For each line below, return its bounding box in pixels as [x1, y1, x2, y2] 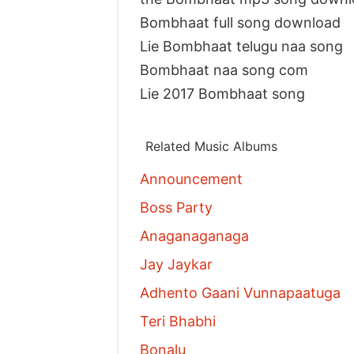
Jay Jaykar [139, 255, 213, 273]
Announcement [139, 170, 243, 187]
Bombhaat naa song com [139, 61, 308, 78]
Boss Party [139, 198, 213, 216]
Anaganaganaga [139, 227, 249, 244]
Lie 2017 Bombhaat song [139, 85, 305, 102]
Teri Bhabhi [139, 312, 216, 330]
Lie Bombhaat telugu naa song [139, 37, 343, 55]
